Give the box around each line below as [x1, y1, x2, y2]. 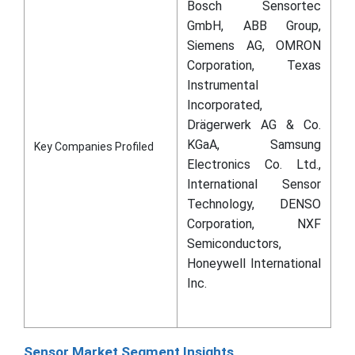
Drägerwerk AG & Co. [187, 117, 321, 132]
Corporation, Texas [187, 58, 321, 73]
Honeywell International [187, 256, 321, 271]
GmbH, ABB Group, [187, 18, 321, 33]
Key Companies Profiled [34, 140, 154, 153]
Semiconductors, [187, 236, 281, 251]
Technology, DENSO [187, 197, 321, 212]
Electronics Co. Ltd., [187, 157, 321, 172]
